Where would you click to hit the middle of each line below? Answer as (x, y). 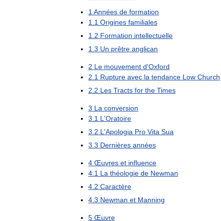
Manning (151, 200)
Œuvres (106, 163)
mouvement (123, 66)
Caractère (116, 186)
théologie (124, 173)
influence (142, 163)
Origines (113, 22)
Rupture (113, 77)
